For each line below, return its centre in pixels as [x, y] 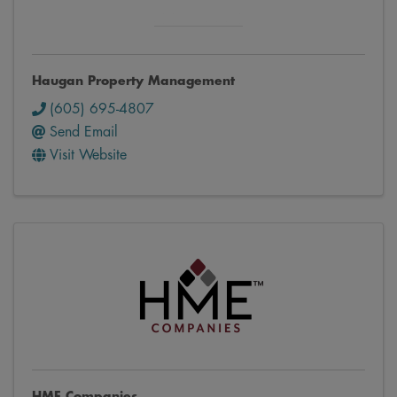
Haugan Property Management [133, 81]
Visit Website [88, 156]
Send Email [84, 132]
